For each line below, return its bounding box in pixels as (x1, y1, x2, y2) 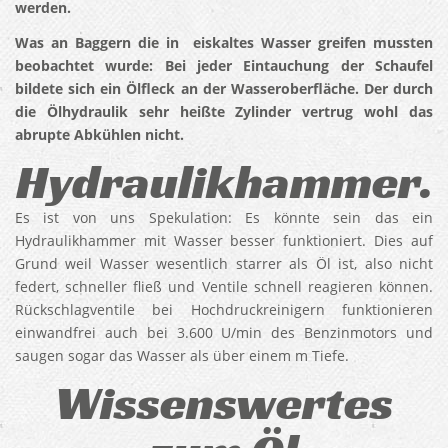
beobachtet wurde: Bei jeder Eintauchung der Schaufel (15, 56, 433, 75)
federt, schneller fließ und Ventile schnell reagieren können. (15, 277, 433, 296)
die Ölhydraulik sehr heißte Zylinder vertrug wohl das (15, 102, 433, 121)
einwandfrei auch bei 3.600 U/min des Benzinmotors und (15, 323, 433, 342)
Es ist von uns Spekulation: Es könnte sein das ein (15, 208, 433, 227)
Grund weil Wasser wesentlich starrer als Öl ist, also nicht (15, 254, 433, 273)
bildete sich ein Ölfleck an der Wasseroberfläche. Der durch (15, 79, 433, 98)
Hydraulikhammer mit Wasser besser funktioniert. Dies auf (15, 231, 433, 250)
